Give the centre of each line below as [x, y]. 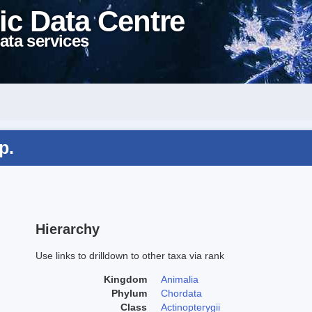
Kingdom [125, 279]
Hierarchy [68, 229]
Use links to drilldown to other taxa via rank [130, 255]
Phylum [129, 293]
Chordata [181, 293]
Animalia [180, 279]
